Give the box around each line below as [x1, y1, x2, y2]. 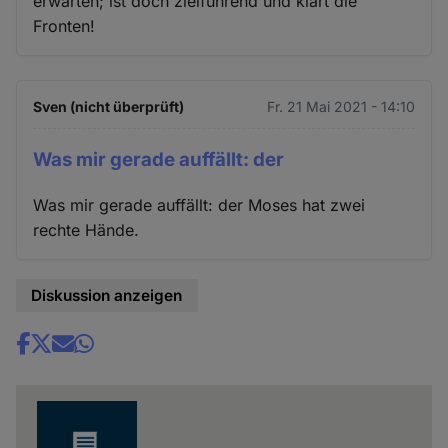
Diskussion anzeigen [31, 286, 183, 306]
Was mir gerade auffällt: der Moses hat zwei [33, 195, 366, 216]
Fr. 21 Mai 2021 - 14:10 [266, 98, 415, 116]
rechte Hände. [33, 220, 140, 241]
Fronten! [33, 16, 96, 37]
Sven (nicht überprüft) [33, 98, 185, 116]
